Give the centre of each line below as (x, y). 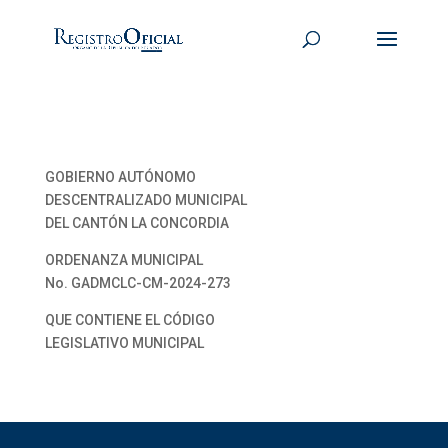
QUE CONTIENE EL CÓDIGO (129, 320)
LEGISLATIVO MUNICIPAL (124, 343)
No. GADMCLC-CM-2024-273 (137, 283)
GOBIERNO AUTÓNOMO (120, 177)
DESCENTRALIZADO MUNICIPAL (145, 200)
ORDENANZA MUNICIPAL (123, 260)
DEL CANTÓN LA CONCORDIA (136, 223)
